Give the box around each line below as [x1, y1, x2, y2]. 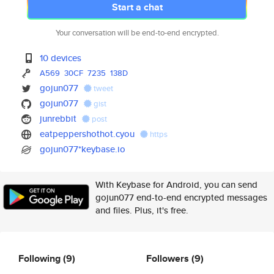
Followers [146, 251, 191, 265]
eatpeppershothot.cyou [40, 127, 135, 140]
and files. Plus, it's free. [95, 204, 188, 217]
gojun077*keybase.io [40, 143, 126, 155]
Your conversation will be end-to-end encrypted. [55, 27, 219, 39]
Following [18, 251, 63, 265]
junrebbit [40, 112, 77, 125]
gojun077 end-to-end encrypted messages [95, 191, 267, 204]
